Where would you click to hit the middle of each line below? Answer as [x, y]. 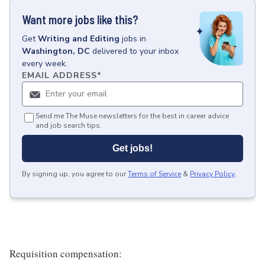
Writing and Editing [79, 39]
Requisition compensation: [66, 253]
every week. [45, 64]
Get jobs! [132, 148]
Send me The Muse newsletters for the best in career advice [132, 116]
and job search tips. [69, 125]
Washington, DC [56, 51]
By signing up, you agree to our [74, 174]
